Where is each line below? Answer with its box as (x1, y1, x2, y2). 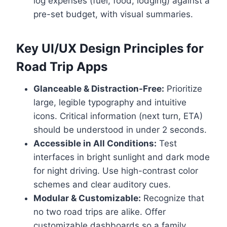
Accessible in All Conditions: (33, 138, 157, 149)
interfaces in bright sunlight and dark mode (33, 152, 210, 163)
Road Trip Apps (16, 59, 107, 74)
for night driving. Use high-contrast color (33, 166, 198, 176)
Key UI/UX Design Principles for (16, 41, 204, 56)
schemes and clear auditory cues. (33, 179, 171, 190)
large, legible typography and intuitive (33, 97, 186, 108)
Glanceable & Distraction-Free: (33, 84, 164, 94)
